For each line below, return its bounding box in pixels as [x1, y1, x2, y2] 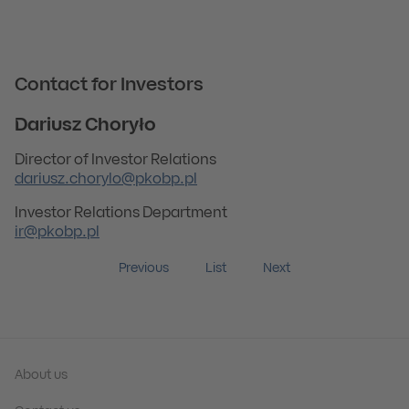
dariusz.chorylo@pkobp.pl [15, 173, 197, 186]
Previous [119, 263, 169, 275]
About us [15, 370, 68, 382]
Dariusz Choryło [15, 118, 156, 134]
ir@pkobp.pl [15, 226, 100, 239]
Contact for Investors [15, 78, 204, 94]
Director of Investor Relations [15, 154, 216, 167]
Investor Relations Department [15, 207, 227, 220]
